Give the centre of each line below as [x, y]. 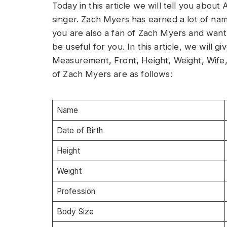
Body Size [75, 211]
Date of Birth [80, 130]
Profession [76, 191]
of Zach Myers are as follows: [112, 74]
